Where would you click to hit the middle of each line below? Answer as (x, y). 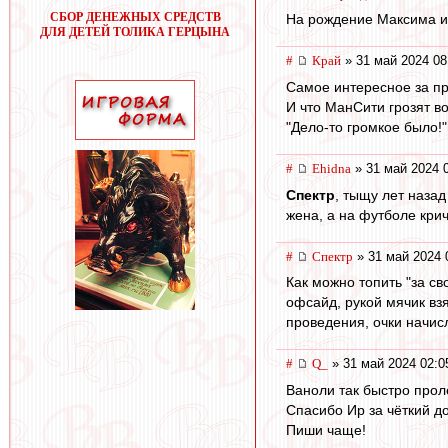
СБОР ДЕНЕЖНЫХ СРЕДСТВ (135, 17)
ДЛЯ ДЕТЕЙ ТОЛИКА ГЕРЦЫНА (135, 32)
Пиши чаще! (326, 429)
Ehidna (331, 169)
